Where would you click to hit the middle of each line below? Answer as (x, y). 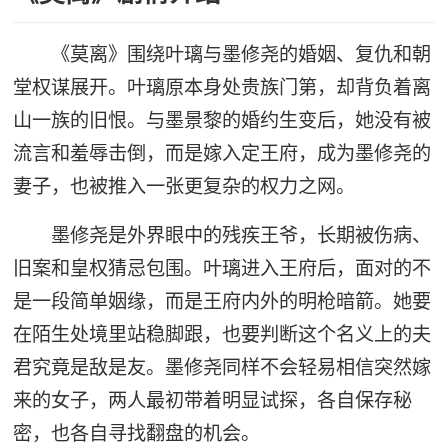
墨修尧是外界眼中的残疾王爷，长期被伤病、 (241, 234)
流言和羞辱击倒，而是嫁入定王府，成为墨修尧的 (221, 153)
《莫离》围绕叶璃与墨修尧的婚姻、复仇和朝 (241, 54)
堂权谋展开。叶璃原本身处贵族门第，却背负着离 (221, 87)
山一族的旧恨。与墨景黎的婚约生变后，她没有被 (221, 120)
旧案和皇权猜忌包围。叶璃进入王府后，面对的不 (221, 267)
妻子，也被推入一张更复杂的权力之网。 (183, 186)
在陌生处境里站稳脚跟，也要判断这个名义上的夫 (221, 333)
